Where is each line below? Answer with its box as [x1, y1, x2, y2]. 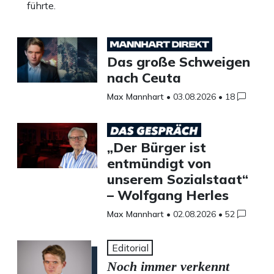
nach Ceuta [106, 69, 181, 86]
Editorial [111, 242, 149, 254]
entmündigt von [106, 155, 211, 172]
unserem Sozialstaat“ [106, 171, 248, 188]
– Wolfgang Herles [106, 187, 229, 204]
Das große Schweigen [106, 53, 250, 70]
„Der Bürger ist [106, 139, 206, 156]
